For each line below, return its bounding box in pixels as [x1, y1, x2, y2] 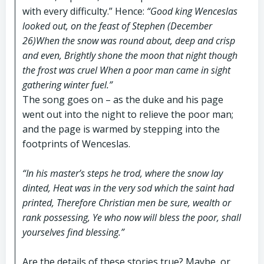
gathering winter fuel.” [22, 78, 113, 91]
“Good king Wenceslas [147, 4, 237, 18]
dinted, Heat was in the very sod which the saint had [22, 181, 234, 194]
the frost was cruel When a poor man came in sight [22, 63, 230, 77]
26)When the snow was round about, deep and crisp [22, 34, 235, 47]
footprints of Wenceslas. [22, 137, 130, 150]
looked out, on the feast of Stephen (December [22, 19, 212, 32]
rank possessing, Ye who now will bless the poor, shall [22, 210, 241, 224]
